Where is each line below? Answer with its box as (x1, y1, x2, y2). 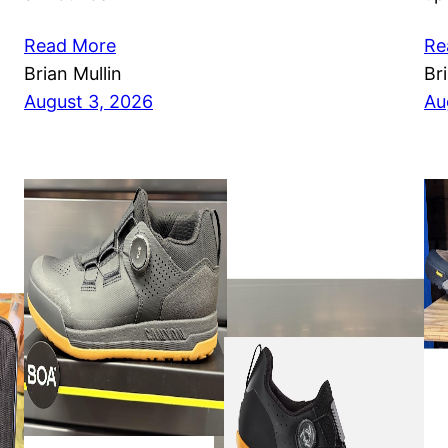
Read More (24, 34, 116, 56)
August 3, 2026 (24, 90, 153, 112)
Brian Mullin (24, 62, 122, 84)
